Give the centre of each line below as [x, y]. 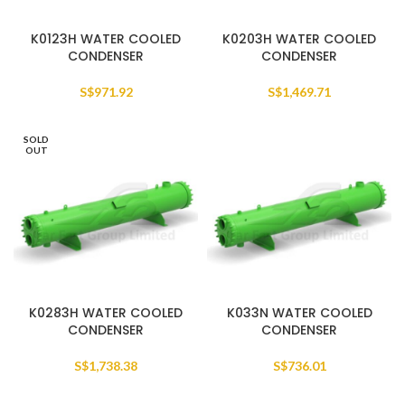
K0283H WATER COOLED [106, 313]
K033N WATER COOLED [299, 313]
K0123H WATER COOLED [106, 39]
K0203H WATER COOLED [299, 39]
